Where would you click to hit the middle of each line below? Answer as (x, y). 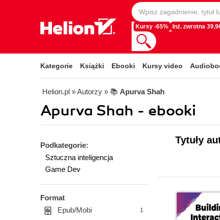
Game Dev (63, 169)
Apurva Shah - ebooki (118, 111)
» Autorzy (87, 92)
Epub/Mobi (75, 210)
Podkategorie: (64, 145)
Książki (92, 66)
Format (53, 198)
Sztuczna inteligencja (79, 157)
